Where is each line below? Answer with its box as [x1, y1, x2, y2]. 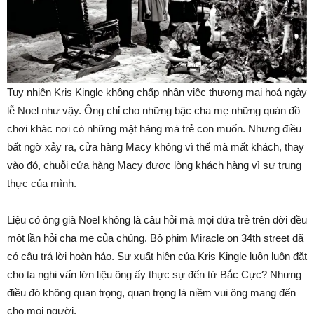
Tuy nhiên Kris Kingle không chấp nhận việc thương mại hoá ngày [7, 86, 307, 99]
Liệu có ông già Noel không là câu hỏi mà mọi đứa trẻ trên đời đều [7, 214, 307, 226]
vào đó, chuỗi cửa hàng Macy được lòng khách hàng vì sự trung [7, 159, 301, 172]
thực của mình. [7, 177, 79, 190]
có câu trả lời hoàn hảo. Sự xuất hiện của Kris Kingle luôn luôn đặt [7, 250, 307, 263]
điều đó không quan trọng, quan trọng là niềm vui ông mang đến [7, 287, 296, 299]
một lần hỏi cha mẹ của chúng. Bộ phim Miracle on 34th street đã [7, 232, 303, 245]
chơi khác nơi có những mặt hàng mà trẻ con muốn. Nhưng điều [7, 123, 301, 135]
